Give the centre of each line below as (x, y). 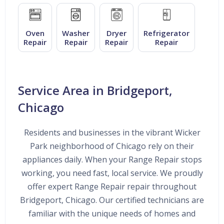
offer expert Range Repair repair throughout (112, 186)
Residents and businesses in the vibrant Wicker (112, 132)
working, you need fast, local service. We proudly (112, 173)
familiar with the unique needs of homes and (112, 213)
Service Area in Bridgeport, (95, 90)
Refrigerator (166, 33)
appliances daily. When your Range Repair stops (112, 159)
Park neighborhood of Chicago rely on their (112, 146)
